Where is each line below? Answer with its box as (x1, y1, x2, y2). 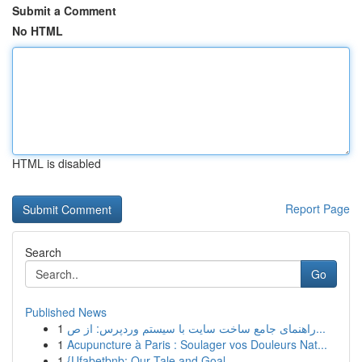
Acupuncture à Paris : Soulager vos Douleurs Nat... (67, 336, 327, 352)
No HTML (12, 23, 63, 39)
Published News (25, 304, 107, 320)
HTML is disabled (12, 155, 101, 171)
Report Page (285, 200, 350, 217)
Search (25, 244, 61, 260)
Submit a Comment (12, 2, 116, 19)
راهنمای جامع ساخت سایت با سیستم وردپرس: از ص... (316, 320, 326, 336)
